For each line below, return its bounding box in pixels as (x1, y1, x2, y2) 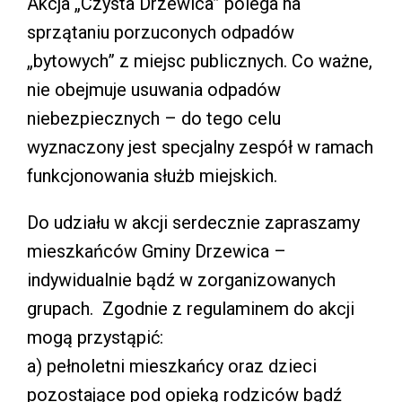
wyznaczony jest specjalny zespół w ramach (27, 135, 373, 158)
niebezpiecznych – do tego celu (27, 107, 281, 129)
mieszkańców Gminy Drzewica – (27, 240, 286, 262)
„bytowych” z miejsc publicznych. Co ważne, (27, 49, 372, 72)
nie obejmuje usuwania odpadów (27, 78, 281, 100)
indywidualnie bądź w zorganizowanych (27, 268, 336, 291)
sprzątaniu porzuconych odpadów (27, 21, 294, 43)
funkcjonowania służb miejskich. (27, 164, 277, 187)
